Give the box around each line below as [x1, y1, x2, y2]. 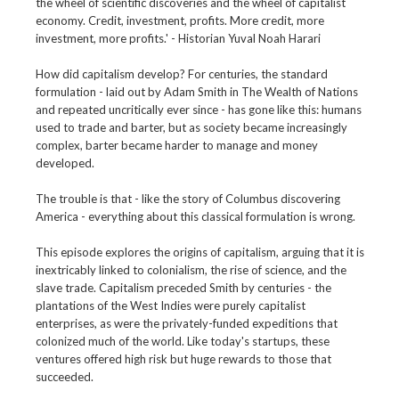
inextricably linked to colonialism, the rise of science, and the [35, 263, 346, 278]
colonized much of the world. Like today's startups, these [35, 334, 330, 349]
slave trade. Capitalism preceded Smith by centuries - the [35, 281, 331, 296]
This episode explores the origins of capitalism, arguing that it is [35, 245, 364, 260]
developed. [35, 156, 94, 171]
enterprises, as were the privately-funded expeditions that [35, 316, 338, 331]
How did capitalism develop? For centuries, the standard [35, 67, 328, 82]
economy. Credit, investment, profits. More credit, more [35, 13, 324, 28]
